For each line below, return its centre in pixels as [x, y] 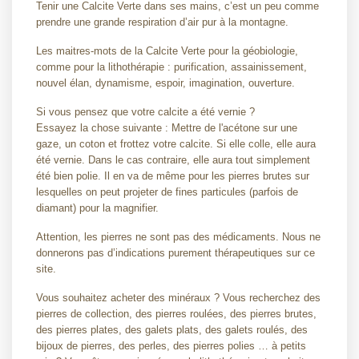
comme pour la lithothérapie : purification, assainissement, [171, 67]
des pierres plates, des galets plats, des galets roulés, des [172, 330]
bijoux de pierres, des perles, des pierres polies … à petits [171, 346]
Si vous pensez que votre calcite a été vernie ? [145, 112]
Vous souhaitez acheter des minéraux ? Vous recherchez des [178, 298]
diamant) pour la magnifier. [97, 208]
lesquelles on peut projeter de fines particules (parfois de [167, 192]
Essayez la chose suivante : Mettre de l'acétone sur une [167, 128]
